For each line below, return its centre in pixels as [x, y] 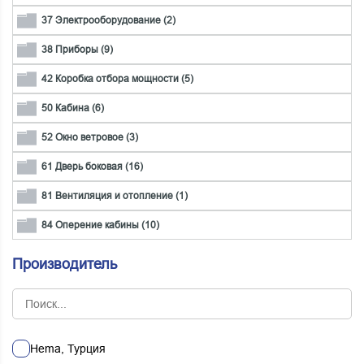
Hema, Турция [68, 349]
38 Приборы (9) [77, 50]
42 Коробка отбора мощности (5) [117, 79]
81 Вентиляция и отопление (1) [115, 196]
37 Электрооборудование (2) [108, 21]
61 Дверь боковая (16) [92, 167]
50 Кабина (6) [73, 108]
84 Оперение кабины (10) [100, 225]
